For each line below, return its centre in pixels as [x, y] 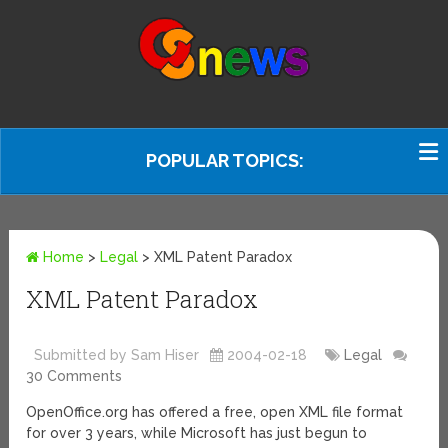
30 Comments [74, 376]
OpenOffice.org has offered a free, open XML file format [215, 412]
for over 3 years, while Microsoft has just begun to [197, 433]
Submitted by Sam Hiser [115, 355]
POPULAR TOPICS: [225, 160]
